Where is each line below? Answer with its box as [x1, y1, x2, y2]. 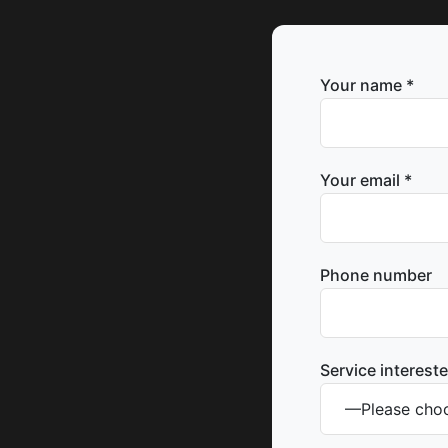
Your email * [320, 170, 412, 190]
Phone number [320, 265, 432, 285]
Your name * [320, 75, 414, 95]
